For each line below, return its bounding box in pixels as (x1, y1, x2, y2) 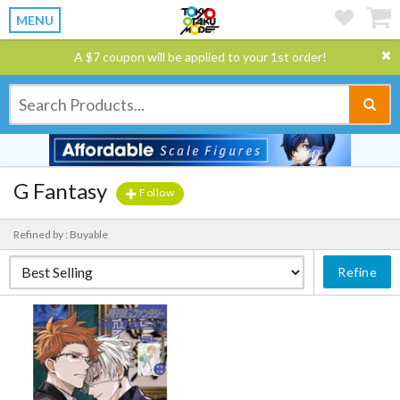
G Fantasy (13, 178, 107, 204)
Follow (139, 186, 175, 200)
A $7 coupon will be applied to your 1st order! (73, 49, 327, 64)
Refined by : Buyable (13, 227, 108, 241)
